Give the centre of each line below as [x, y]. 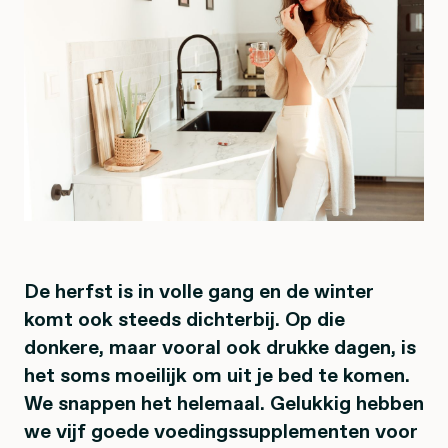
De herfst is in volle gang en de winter [199, 290]
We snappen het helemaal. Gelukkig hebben [224, 402]
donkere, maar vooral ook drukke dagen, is [220, 346]
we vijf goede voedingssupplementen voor [221, 430]
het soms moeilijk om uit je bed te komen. [217, 374]
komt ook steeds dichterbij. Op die [184, 318]
